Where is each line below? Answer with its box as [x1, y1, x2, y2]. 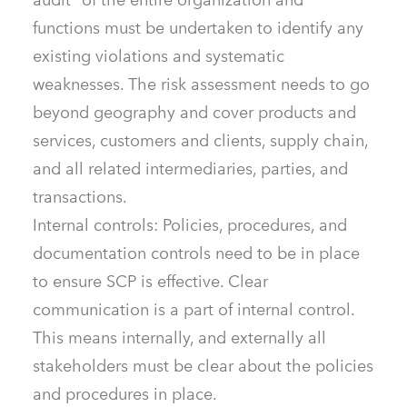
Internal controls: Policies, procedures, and [33, 214, 347, 236]
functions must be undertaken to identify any [33, 17, 363, 39]
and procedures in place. [33, 383, 217, 405]
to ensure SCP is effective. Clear [33, 271, 268, 293]
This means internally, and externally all [33, 327, 326, 349]
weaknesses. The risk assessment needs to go [33, 74, 370, 95]
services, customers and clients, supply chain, [33, 130, 368, 152]
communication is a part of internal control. [33, 299, 354, 321]
